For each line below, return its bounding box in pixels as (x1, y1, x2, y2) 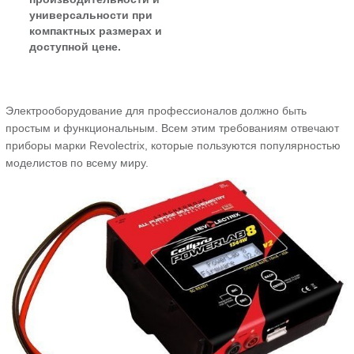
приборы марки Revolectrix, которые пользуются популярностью (6, 139, 341, 153)
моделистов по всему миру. (6, 156, 149, 170)
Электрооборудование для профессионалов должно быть (6, 104, 307, 118)
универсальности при (29, 9, 153, 22)
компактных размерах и (29, 24, 162, 38)
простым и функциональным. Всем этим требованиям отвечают (6, 122, 339, 135)
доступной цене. (29, 40, 121, 54)
